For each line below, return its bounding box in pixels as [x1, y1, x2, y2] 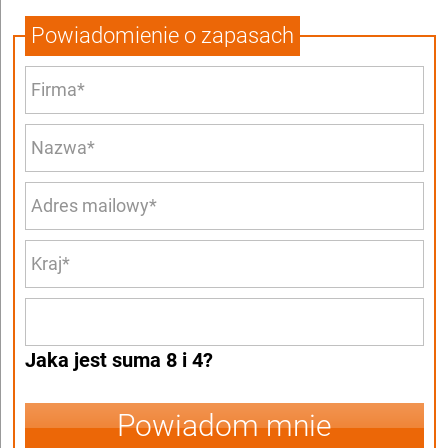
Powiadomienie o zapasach [31, 23, 294, 49]
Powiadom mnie [117, 408, 332, 444]
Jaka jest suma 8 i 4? [25, 348, 213, 373]
